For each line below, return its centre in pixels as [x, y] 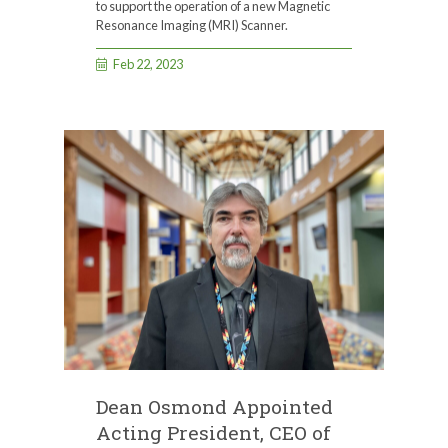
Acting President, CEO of [213, 432]
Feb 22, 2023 [148, 63]
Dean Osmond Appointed [214, 406]
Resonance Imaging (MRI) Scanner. [192, 24]
